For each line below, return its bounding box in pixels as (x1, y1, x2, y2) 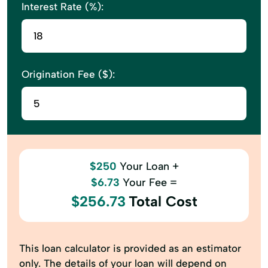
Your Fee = (123, 176, 177, 189)
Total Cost (128, 193, 197, 210)
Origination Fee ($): (22, 68, 115, 80)
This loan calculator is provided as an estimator (19, 242, 241, 254)
